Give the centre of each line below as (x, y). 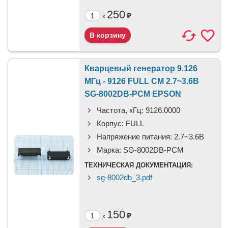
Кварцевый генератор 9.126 (141, 68)
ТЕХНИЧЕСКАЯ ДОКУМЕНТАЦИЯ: (139, 165)
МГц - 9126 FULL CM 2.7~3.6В (142, 81)
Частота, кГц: (120, 110)
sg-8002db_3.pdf (124, 177)
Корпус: (110, 123)
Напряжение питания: (134, 137)
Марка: (109, 150)
